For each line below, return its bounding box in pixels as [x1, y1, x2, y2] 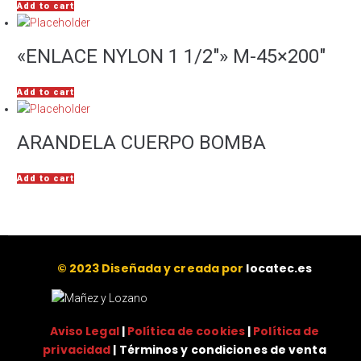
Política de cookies [127, 323, 245, 339]
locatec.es [246, 260, 313, 276]
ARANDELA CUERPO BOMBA [17, 131, 266, 154]
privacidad [43, 342, 111, 358]
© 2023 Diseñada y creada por [56, 260, 247, 276]
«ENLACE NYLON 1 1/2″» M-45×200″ [17, 45, 326, 68]
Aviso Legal [49, 323, 119, 339]
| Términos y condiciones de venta [110, 342, 326, 358]
